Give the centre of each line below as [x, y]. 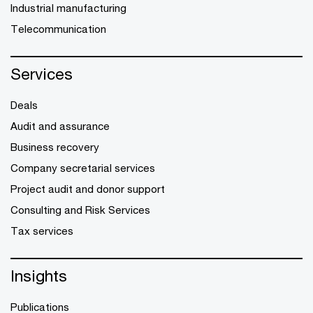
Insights [39, 276]
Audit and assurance [60, 126]
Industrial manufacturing [68, 8]
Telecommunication [58, 29]
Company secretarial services [83, 168]
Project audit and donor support [88, 189]
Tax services [42, 231]
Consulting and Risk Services [80, 210]
